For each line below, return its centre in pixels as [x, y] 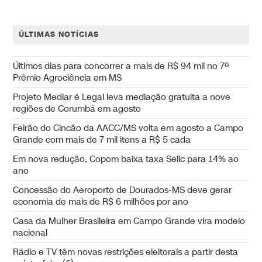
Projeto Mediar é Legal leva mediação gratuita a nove [122, 97]
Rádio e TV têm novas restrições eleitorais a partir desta [126, 252]
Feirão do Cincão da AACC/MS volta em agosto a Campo [128, 128]
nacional [30, 233]
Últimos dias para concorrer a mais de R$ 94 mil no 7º [121, 66]
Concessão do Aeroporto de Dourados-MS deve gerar [123, 190]
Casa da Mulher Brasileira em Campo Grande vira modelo [129, 221]
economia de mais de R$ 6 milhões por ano [101, 202]
